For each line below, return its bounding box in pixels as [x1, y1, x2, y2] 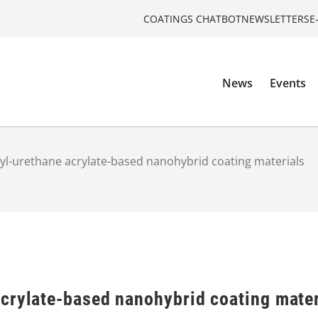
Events [270, 75, 307, 92]
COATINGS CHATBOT [143, 11, 241, 26]
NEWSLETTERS [241, 11, 309, 26]
